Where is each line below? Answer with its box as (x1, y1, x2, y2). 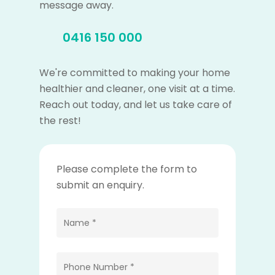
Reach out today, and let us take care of (39, 98, 233, 112)
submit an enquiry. (56, 177, 144, 192)
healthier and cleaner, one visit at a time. (39, 82, 236, 96)
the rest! (39, 114, 82, 128)
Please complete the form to (56, 161, 197, 176)
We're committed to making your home (39, 66, 231, 80)
